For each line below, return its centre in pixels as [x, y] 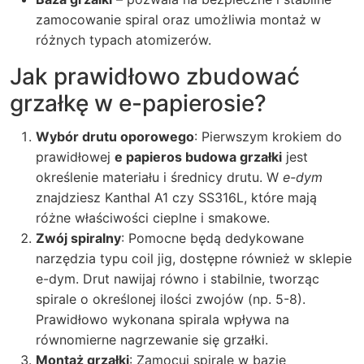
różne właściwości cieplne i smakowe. [153, 218]
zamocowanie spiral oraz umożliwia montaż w [178, 19]
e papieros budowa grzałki [198, 157]
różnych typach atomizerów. [123, 40]
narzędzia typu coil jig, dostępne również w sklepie [194, 258]
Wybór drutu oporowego [115, 136]
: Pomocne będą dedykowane [212, 238]
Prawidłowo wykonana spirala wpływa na [162, 319]
